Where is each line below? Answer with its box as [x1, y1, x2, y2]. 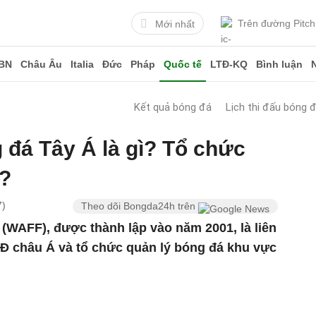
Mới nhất [155, 18, 195, 30]
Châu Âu [20, 59, 62, 70]
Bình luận [256, 59, 303, 70]
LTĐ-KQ [210, 59, 248, 70]
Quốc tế [164, 59, 202, 70]
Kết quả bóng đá [134, 101, 212, 114]
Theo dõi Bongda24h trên [81, 200, 199, 212]
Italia [71, 59, 94, 70]
